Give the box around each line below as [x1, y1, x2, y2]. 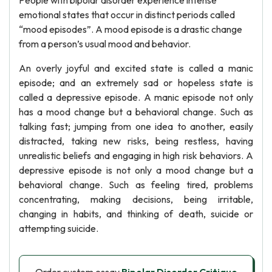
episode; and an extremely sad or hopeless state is [19, 76, 253, 89]
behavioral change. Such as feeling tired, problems [19, 178, 253, 191]
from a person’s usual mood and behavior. [19, 38, 191, 50]
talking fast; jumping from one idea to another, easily [19, 120, 253, 132]
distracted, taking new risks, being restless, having [19, 135, 253, 147]
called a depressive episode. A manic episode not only [19, 91, 253, 103]
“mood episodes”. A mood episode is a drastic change [19, 23, 242, 35]
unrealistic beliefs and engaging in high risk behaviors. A [19, 149, 253, 161]
